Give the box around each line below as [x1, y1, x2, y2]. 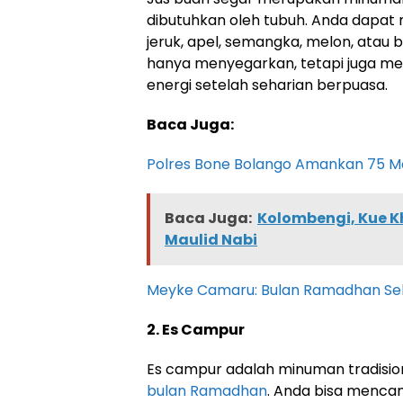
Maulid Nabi [165, 229, 257, 250]
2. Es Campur [147, 319, 245, 340]
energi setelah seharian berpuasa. [147, 75, 388, 95]
